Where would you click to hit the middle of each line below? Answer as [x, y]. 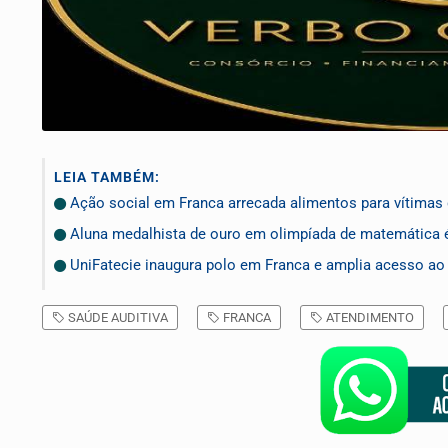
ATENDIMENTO [368, 318]
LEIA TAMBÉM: [107, 177]
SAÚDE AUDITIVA [116, 318]
